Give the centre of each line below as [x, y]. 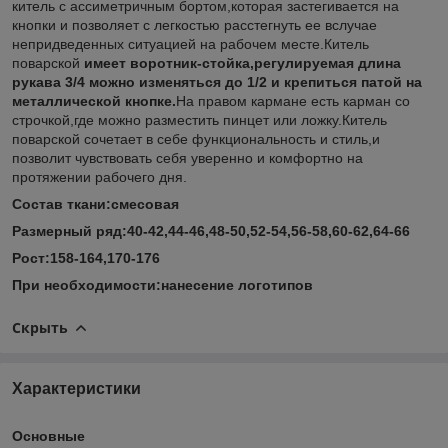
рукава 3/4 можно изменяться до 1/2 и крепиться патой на [217, 81]
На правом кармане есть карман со [293, 100]
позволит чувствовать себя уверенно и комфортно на [187, 157]
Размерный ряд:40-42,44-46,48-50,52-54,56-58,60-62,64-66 [211, 230]
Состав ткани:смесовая [97, 203]
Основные [48, 435]
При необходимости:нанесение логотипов [162, 284]
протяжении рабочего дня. [99, 176]
